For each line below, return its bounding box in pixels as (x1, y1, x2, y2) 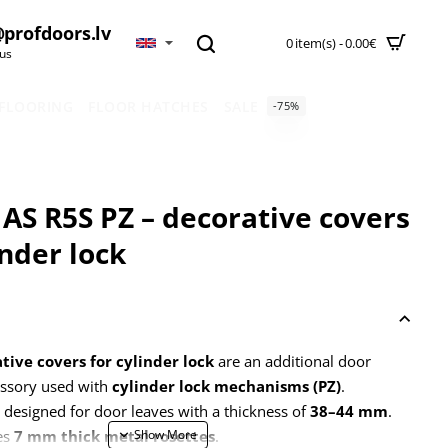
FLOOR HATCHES (88, 96, 209, 116)
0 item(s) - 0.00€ (285, 33, 376, 52)
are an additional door (213, 351, 371, 371)
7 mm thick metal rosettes (13, 426, 215, 446)
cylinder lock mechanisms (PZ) (111, 376, 341, 396)
